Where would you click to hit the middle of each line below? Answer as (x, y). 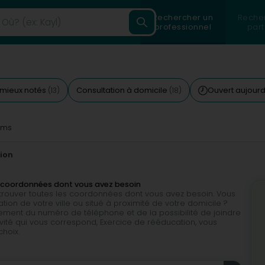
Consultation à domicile (123, 90)
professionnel (183, 27)
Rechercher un (183, 17)
